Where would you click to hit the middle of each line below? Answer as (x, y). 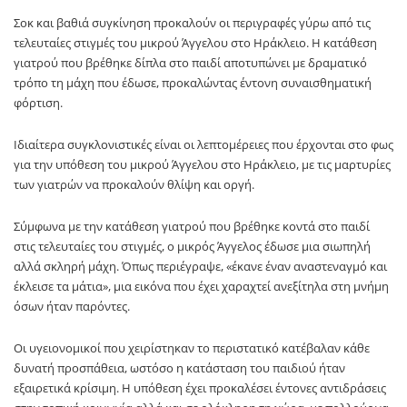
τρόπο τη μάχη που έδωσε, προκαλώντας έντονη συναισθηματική (193, 83)
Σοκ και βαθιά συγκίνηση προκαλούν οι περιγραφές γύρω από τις (192, 23)
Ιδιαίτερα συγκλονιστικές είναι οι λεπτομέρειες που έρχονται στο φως (203, 144)
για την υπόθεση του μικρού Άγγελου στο (129, 164)
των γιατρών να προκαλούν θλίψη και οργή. (134, 184)
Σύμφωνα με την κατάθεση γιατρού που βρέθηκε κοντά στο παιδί (192, 226)
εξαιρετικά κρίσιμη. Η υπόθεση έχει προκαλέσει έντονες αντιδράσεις (200, 388)
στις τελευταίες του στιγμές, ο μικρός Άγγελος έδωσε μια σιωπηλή (192, 246)
